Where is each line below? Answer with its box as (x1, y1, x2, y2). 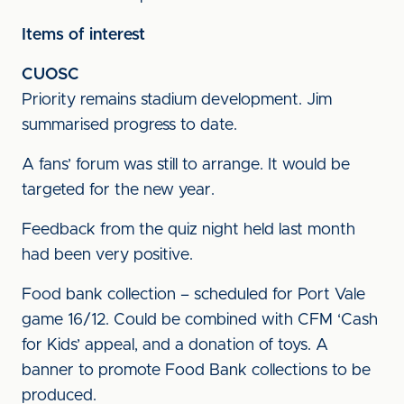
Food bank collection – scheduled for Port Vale (22, 287, 365, 303)
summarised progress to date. (22, 117, 237, 133)
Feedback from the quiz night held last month (22, 222, 355, 238)
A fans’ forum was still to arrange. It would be (22, 157, 350, 173)
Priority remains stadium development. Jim (22, 92, 332, 108)
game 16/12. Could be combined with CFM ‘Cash (22, 312, 378, 328)
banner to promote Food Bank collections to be (22, 363, 371, 379)
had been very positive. (22, 247, 193, 263)
